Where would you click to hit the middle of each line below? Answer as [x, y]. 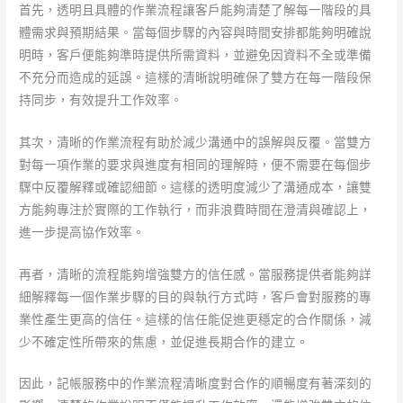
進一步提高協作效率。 [82, 232]
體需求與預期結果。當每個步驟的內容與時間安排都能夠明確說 [196, 32]
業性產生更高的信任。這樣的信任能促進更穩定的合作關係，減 [196, 319]
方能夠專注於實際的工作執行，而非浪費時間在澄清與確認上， [196, 209]
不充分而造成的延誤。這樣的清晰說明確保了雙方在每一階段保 [196, 77]
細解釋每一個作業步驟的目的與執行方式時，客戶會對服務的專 [196, 296]
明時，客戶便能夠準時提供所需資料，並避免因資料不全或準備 [196, 54]
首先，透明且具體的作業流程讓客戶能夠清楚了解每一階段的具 [196, 9]
